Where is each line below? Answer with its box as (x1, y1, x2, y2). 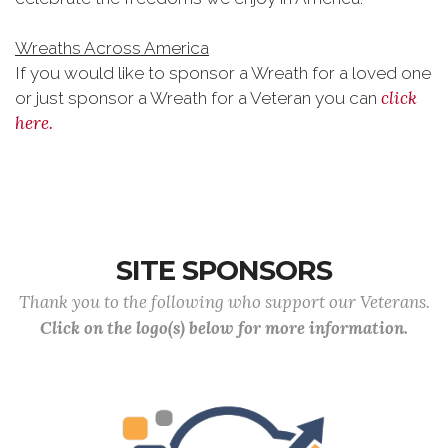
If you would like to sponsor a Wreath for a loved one (15, 63, 431, 83)
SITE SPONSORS (116, 254, 332, 287)
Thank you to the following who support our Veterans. (18, 291, 430, 313)
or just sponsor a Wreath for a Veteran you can (15, 88, 381, 108)
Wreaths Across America (15, 38, 209, 58)
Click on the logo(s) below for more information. (40, 317, 408, 339)
